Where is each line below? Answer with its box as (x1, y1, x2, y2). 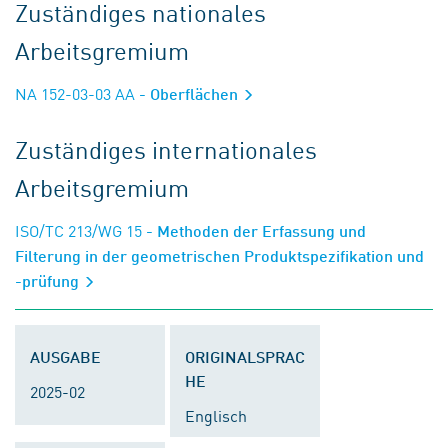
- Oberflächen (135, 84, 242, 103)
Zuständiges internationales (15, 132, 317, 166)
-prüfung (15, 271, 83, 290)
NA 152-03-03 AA (15, 82, 135, 104)
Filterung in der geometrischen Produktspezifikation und (15, 246, 424, 265)
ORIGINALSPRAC (185, 347, 305, 366)
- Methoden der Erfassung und (142, 221, 366, 240)
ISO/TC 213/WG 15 (15, 219, 142, 241)
